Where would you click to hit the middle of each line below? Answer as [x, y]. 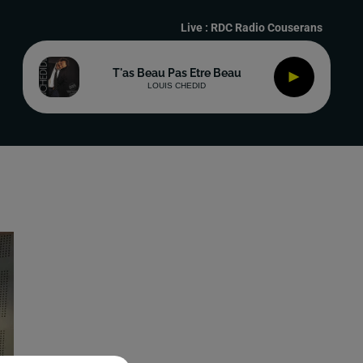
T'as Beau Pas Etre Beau [177, 73]
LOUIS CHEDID [177, 85]
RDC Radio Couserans [267, 28]
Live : [196, 28]
